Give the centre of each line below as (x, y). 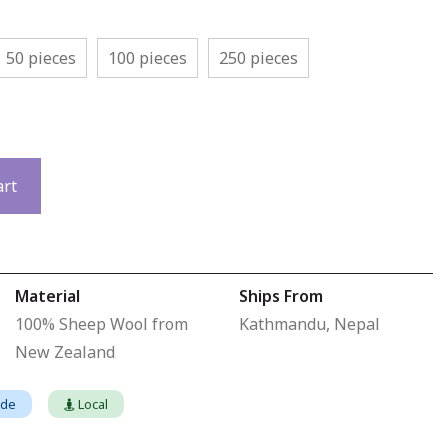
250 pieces (258, 57)
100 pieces (147, 57)
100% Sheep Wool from (101, 324)
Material (47, 296)
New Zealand (64, 352)
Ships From (280, 296)
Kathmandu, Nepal (309, 324)
